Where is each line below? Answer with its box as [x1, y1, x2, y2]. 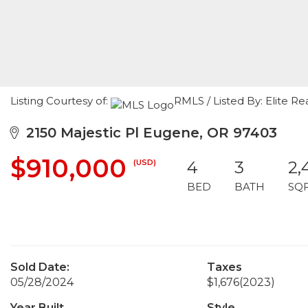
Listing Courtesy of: [10, 94, 111, 107]
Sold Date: [10, 261, 69, 274]
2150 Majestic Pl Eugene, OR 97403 [18, 124, 277, 141]
